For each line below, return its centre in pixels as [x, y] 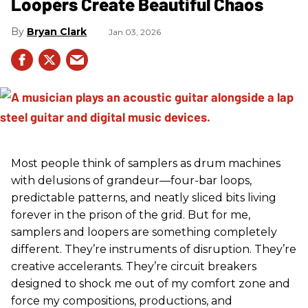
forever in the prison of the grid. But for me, [131, 215]
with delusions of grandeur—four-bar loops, [131, 181]
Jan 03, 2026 [135, 32]
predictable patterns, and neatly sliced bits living [144, 198]
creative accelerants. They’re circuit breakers [134, 267]
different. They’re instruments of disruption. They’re [154, 250]
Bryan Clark [57, 32]
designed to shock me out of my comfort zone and [151, 284]
